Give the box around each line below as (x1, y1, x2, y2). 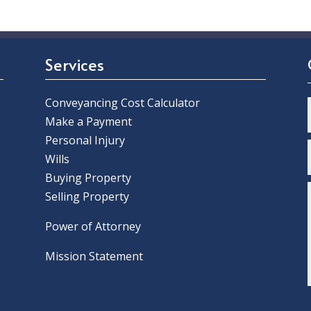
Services (44, 53, 104, 76)
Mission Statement (44, 249, 146, 264)
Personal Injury (44, 133, 125, 149)
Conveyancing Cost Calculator (44, 95, 200, 111)
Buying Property (44, 170, 131, 186)
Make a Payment (44, 114, 132, 130)
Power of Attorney (44, 219, 141, 235)
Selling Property (44, 189, 129, 205)
